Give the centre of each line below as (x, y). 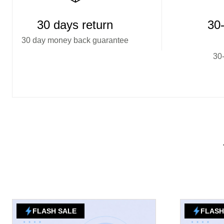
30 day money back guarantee (75, 40)
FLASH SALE (54, 211)
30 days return (75, 25)
